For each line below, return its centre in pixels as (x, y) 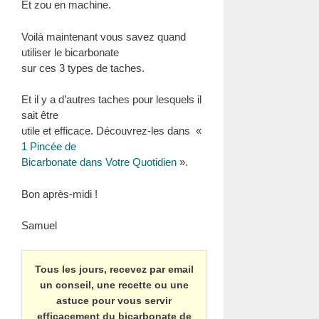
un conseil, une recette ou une (114, 284)
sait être (40, 115)
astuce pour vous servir (114, 300)
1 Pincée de (49, 146)
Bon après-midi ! (59, 194)
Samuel (39, 225)
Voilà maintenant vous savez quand (104, 36)
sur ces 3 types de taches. (83, 68)
